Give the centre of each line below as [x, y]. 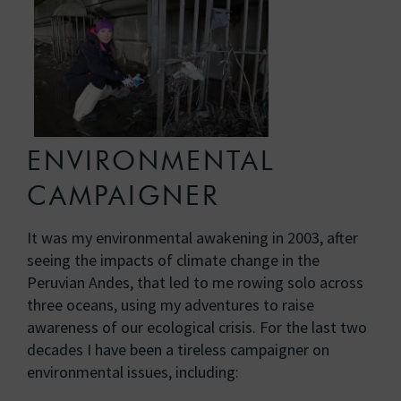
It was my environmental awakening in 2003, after [192, 238]
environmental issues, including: [133, 372]
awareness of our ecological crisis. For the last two [197, 328]
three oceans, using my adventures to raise [171, 305]
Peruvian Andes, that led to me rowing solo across [195, 283]
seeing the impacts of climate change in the [173, 260]
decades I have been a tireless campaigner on [178, 350]
